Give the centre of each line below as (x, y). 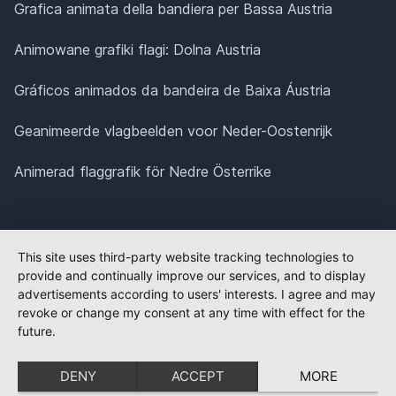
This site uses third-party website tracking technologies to (186, 257)
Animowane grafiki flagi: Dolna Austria (137, 49)
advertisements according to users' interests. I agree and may (197, 294)
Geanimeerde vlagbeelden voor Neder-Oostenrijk (173, 130)
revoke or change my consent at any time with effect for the (191, 312)
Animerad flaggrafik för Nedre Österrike (143, 171)
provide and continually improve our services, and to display (192, 275)
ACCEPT (198, 376)
